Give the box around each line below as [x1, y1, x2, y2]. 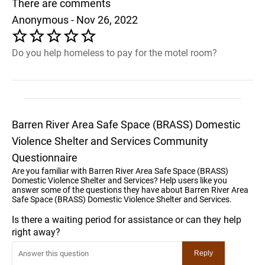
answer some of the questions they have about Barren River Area [12, 185, 248, 195]
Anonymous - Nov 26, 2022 [12, 13, 138, 26]
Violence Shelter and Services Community [12, 134, 208, 147]
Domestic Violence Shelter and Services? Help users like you [12, 175, 227, 185]
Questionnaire [12, 151, 77, 164]
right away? [12, 226, 60, 238]
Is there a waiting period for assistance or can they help [12, 214, 241, 225]
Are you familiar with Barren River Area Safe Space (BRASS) [12, 166, 228, 176]
